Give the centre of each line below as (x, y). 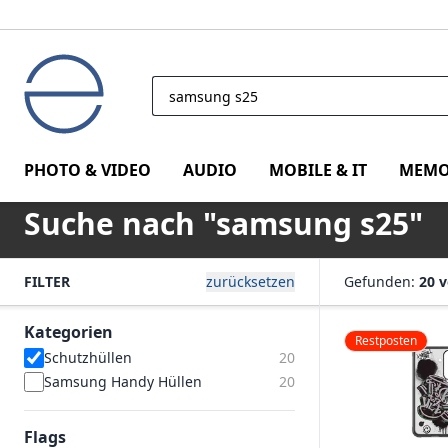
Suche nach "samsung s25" (223, 223)
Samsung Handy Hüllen (123, 381)
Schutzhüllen (88, 357)
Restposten (386, 340)
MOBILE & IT (318, 169)
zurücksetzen (250, 281)
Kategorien (68, 332)
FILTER (47, 281)
